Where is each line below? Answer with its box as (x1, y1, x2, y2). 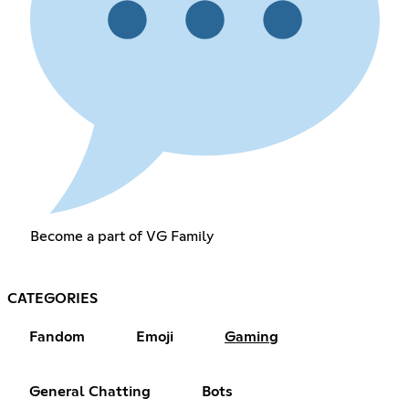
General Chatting (29, 384, 151, 400)
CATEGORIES (7, 291, 98, 307)
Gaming (225, 330, 278, 345)
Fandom (29, 330, 85, 345)
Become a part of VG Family (29, 229, 214, 245)
